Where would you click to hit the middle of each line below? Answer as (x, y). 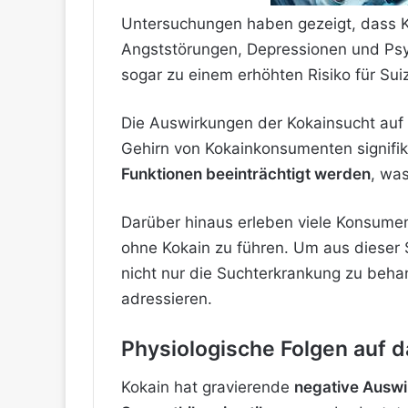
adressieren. (167, 299)
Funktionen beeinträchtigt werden (246, 174)
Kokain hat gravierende (208, 387)
